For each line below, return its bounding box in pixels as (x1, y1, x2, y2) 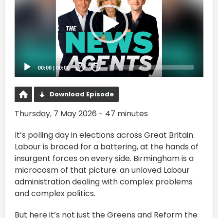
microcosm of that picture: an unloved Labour (15, 164, 190, 176)
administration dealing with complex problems (15, 176, 193, 187)
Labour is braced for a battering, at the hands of (15, 141, 199, 152)
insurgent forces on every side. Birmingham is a (15, 152, 194, 164)
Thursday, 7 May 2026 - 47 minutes (15, 108, 148, 119)
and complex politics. (15, 187, 95, 199)
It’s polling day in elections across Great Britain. (15, 129, 195, 141)
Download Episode (50, 89, 114, 99)
